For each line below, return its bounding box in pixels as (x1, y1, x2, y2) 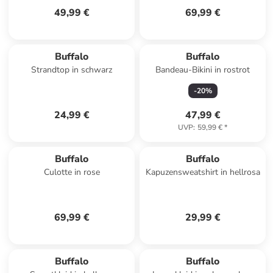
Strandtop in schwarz (31, 64, 113, 76)
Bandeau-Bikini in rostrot (155, 64, 250, 76)
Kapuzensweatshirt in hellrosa (145, 166, 260, 178)
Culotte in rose (43, 166, 100, 178)
